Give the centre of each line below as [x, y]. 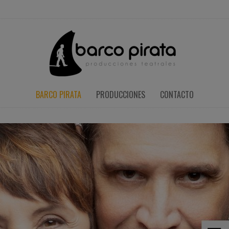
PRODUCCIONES [120, 95]
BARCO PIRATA [58, 95]
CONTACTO [177, 95]
